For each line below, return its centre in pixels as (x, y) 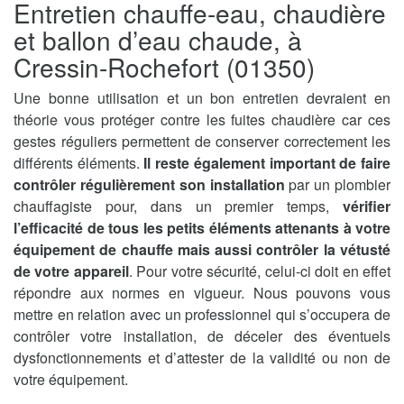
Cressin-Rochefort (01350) (164, 67)
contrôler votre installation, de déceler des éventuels (202, 336)
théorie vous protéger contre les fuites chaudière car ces (202, 120)
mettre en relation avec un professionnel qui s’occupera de (202, 315)
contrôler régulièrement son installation (149, 185)
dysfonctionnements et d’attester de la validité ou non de (202, 358)
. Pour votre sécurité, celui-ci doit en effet (260, 271)
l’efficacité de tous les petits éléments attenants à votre (202, 228)
